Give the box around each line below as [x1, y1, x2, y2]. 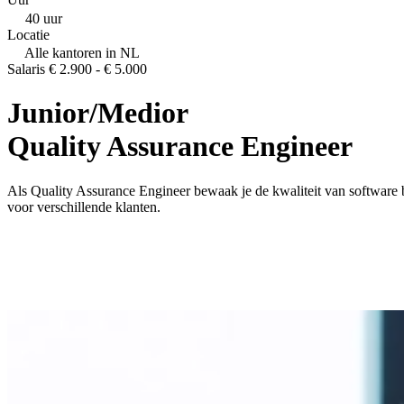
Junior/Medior [7, 96, 188, 130]
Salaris [7, 60, 49, 77]
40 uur [25, 10, 62, 26]
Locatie [7, 26, 50, 42]
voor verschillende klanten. [7, 198, 161, 215]
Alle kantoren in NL [24, 44, 140, 60]
